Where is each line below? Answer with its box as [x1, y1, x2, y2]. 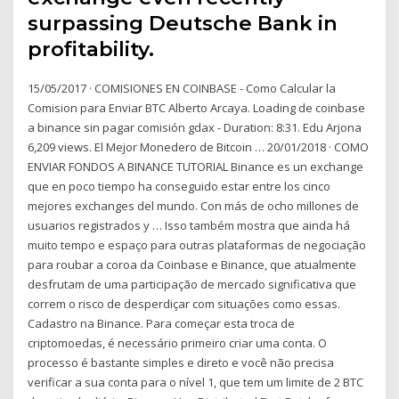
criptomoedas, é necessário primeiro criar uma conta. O [28, 334, 328, 351]
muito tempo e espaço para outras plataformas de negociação [28, 236, 367, 253]
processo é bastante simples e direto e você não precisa [28, 354, 335, 370]
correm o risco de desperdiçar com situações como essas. [28, 295, 341, 312]
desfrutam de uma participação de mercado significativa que [28, 275, 357, 292]
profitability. [28, 36, 155, 61]
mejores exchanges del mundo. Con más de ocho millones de [28, 197, 360, 214]
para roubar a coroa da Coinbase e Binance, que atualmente [28, 256, 357, 273]
